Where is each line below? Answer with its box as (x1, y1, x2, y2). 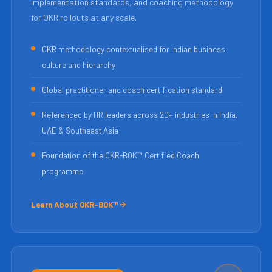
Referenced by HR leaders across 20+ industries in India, (41, 109, 238, 120)
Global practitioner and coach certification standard (41, 84, 222, 95)
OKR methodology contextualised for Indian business (41, 43, 225, 54)
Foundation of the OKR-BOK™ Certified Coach (41, 149, 199, 160)
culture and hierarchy (41, 59, 115, 70)
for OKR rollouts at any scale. (30, 12, 137, 22)
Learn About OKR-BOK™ (30, 199, 118, 209)
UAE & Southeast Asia (41, 124, 118, 135)
